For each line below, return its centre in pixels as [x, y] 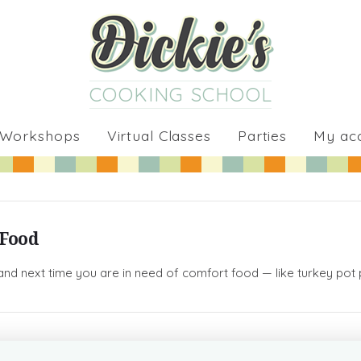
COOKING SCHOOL [181, 94]
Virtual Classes [159, 135]
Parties [262, 135]
